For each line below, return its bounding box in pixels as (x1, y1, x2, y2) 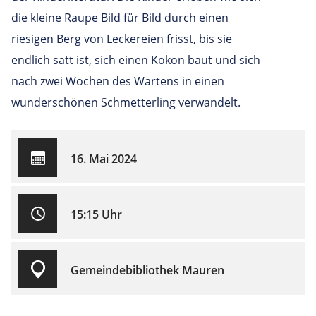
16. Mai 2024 (71, 151, 137, 167)
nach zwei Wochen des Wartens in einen (11, 73, 224, 89)
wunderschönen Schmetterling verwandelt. (11, 94, 241, 110)
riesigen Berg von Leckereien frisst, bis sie (11, 30, 232, 47)
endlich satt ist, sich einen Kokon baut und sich (11, 51, 260, 68)
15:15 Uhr (71, 207, 122, 223)
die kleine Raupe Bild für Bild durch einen (11, 9, 229, 25)
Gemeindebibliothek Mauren (71, 262, 224, 279)
